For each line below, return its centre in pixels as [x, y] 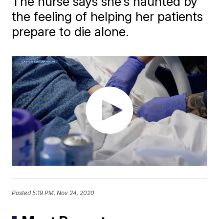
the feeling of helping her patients [108, 16]
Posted [22, 193]
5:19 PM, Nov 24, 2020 [64, 193]
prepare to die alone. [71, 32]
